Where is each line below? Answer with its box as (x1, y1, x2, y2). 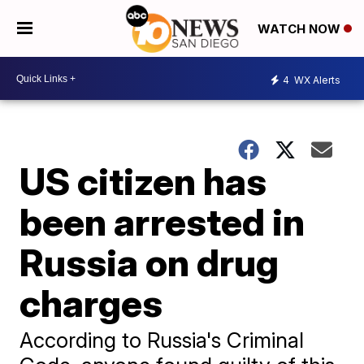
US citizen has (19, 158, 267, 204)
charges (19, 280, 163, 326)
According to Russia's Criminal (19, 327, 305, 353)
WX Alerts (292, 73, 340, 86)
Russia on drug (19, 240, 279, 285)
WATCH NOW (258, 21, 344, 37)
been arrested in (19, 199, 305, 245)
